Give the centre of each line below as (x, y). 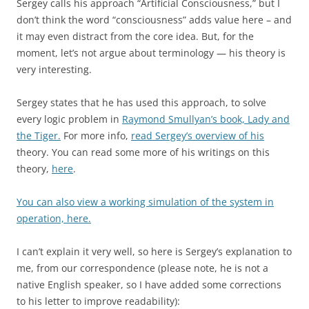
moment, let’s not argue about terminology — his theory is (151, 53)
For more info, (96, 136)
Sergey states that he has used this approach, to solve (141, 102)
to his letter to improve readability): (98, 301)
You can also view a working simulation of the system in (145, 202)
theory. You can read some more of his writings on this (143, 152)
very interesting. (54, 69)
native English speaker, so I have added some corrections (149, 285)
